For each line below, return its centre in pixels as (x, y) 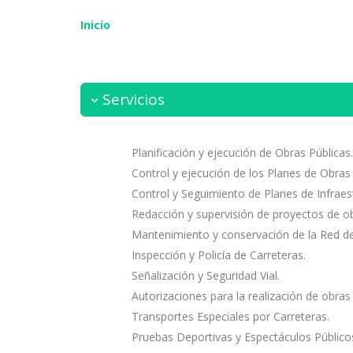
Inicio (95, 25)
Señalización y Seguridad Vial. (206, 276)
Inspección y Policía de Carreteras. (219, 255)
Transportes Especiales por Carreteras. (230, 317)
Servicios (134, 99)
